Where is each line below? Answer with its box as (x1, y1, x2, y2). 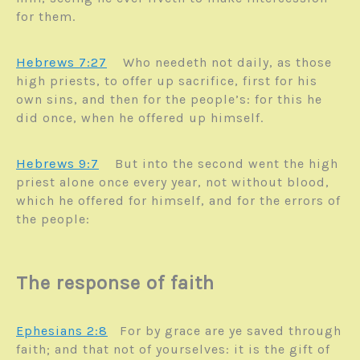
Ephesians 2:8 (16, 323, 108, 339)
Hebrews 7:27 (16, 54, 107, 71)
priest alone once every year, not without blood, (16, 174, 329, 190)
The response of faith (16, 272, 215, 295)
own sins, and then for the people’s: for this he (16, 92, 322, 108)
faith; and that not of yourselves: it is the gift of (16, 342, 330, 358)
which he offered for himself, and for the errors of (16, 193, 341, 209)
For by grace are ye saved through (120, 323, 342, 339)
